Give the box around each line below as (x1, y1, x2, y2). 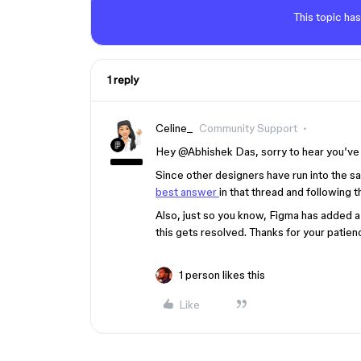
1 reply (107, 73, 139, 86)
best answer (156, 185, 219, 198)
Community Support (199, 122, 297, 135)
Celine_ (156, 122, 193, 135)
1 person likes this (179, 268, 265, 281)
